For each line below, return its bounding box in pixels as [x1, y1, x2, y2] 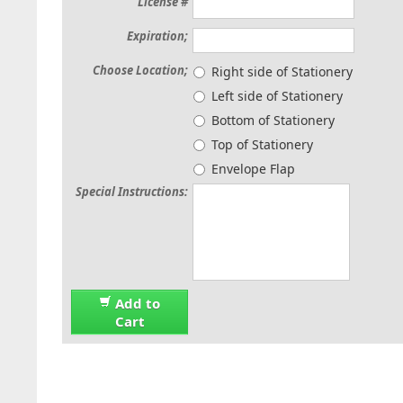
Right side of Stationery [211, 63, 353, 80]
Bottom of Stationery [211, 112, 335, 129]
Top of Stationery [211, 136, 313, 153]
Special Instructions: [76, 184, 188, 200]
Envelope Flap [211, 160, 295, 177]
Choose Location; [93, 62, 188, 78]
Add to [115, 294, 160, 312]
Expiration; [127, 28, 188, 44]
